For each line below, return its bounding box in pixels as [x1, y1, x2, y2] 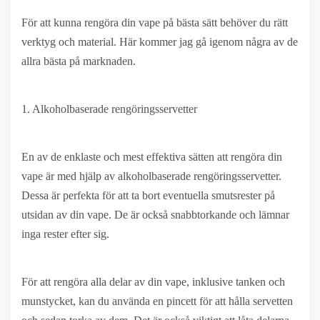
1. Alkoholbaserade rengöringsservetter [21, 103, 197, 115]
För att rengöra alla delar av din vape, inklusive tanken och [21, 276, 285, 288]
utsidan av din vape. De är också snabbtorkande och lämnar [21, 209, 289, 221]
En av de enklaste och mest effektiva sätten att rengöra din [21, 151, 282, 163]
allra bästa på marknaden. [21, 55, 136, 67]
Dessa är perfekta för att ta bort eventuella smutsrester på [21, 189, 275, 201]
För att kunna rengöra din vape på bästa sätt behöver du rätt [21, 16, 288, 29]
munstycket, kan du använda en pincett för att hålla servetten [21, 295, 293, 307]
